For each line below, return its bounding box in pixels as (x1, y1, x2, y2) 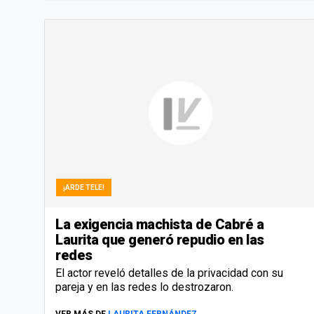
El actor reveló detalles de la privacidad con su (55, 266, 283, 280)
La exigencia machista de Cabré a (55, 216, 264, 233)
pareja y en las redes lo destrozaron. (55, 280, 233, 294)
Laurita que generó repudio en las (55, 231, 264, 249)
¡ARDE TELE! (63, 184, 104, 192)
